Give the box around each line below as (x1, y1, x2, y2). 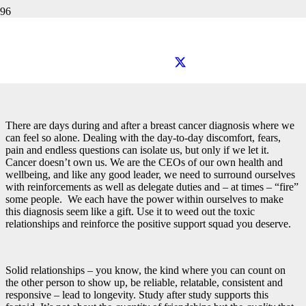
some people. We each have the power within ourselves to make (5, 193, 283, 205)
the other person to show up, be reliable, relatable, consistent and (5, 276, 283, 288)
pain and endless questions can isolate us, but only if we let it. (5, 143, 269, 156)
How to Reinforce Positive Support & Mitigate (5, 23, 291, 50)
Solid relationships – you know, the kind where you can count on (5, 264, 286, 276)
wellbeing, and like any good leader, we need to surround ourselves (5, 168, 295, 180)
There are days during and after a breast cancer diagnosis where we (5, 119, 294, 131)
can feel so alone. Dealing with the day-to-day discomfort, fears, (5, 131, 281, 143)
